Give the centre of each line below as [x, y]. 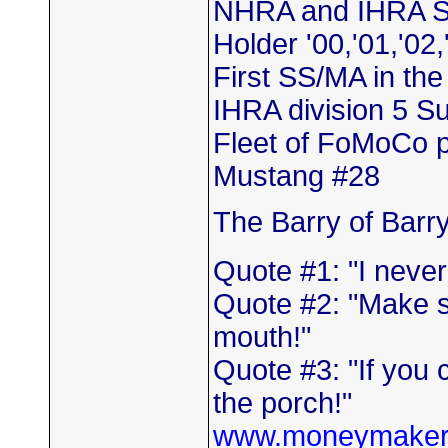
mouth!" [262, 337]
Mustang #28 [296, 176]
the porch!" [282, 403]
